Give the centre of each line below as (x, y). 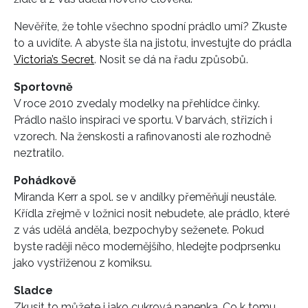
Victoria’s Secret (54, 60)
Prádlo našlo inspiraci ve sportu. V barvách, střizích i (143, 120)
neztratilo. (39, 153)
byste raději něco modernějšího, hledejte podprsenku (147, 247)
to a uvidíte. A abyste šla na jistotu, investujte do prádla (153, 43)
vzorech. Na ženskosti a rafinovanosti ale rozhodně (142, 137)
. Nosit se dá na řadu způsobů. (171, 60)
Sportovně (43, 87)
